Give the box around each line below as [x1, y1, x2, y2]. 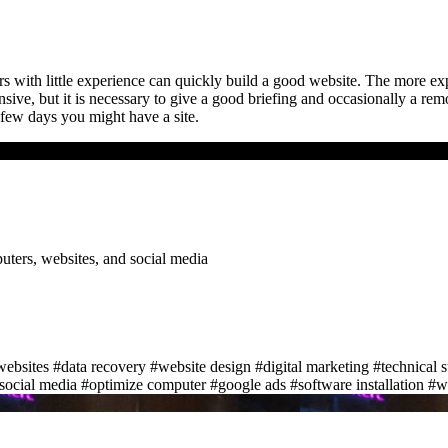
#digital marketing [255, 357, 369, 375]
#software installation [290, 375, 424, 393]
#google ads [210, 375, 286, 393]
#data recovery [53, 357, 146, 375]
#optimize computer [81, 375, 206, 393]
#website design [150, 357, 251, 375]
